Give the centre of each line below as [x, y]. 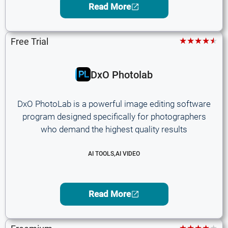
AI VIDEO [128, 153]
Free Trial [30, 41]
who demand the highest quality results [114, 129]
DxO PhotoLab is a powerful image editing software [114, 104]
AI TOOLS [101, 153]
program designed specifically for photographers [114, 117]
